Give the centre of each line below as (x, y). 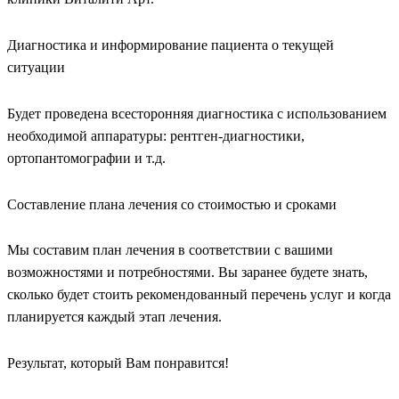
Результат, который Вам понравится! (118, 363)
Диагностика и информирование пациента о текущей (171, 45)
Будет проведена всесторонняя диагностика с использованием (197, 113)
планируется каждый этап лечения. (114, 317)
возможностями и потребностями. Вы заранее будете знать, (187, 273)
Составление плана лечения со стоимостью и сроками (172, 204)
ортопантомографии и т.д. (86, 158)
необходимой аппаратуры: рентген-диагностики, (156, 135)
